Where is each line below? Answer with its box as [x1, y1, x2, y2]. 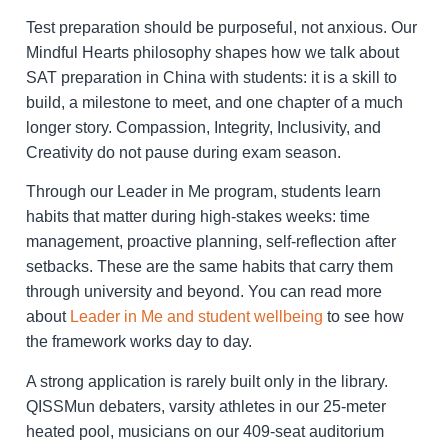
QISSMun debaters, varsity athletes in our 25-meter [26, 397, 386, 415]
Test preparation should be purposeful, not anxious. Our [26, 18, 417, 36]
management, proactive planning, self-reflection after [26, 233, 396, 251]
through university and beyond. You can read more [26, 283, 382, 301]
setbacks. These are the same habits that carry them [26, 258, 393, 276]
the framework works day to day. [26, 333, 252, 351]
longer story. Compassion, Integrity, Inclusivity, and [26, 118, 381, 136]
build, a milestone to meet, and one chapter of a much [26, 93, 403, 111]
